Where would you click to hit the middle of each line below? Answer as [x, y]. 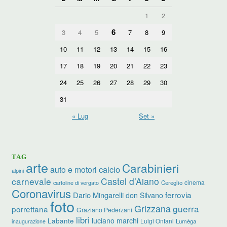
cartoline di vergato [76, 183]
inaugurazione [29, 221]
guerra [186, 209]
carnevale [32, 181]
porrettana [30, 209]
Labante [61, 221]
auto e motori [74, 169]
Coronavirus [42, 193]
